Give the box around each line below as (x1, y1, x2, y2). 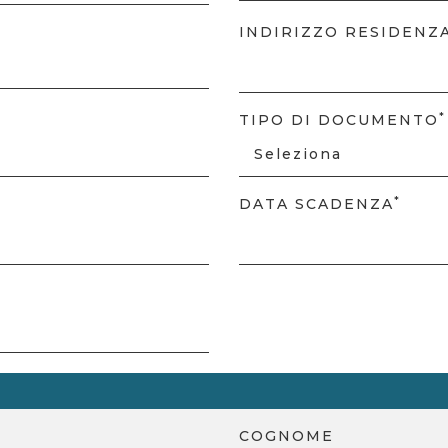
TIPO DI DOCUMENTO (239, 111, 439, 129)
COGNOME (239, 427, 334, 445)
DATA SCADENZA (239, 195, 394, 213)
